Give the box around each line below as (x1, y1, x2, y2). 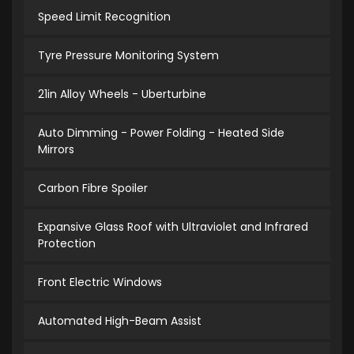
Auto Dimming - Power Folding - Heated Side (38, 125, 284, 141)
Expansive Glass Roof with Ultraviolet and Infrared (38, 219, 308, 235)
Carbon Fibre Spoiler (38, 180, 148, 197)
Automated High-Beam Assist (38, 313, 201, 330)
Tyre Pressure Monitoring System (38, 47, 219, 64)
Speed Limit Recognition (38, 9, 171, 25)
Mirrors (38, 141, 74, 158)
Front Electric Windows (38, 274, 162, 291)
